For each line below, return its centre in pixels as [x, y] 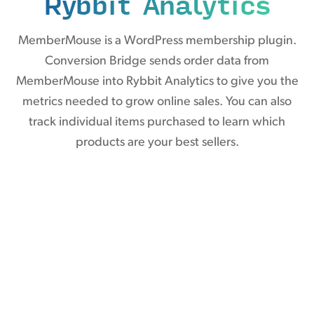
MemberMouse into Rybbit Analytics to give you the [157, 81]
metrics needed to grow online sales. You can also [157, 102]
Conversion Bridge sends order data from [157, 61]
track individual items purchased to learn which [157, 122]
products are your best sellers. [157, 142]
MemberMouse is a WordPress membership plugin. [157, 41]
